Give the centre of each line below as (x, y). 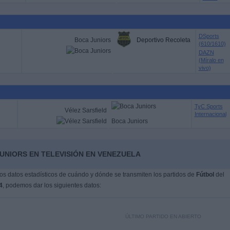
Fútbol (205, 175)
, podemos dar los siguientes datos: (52, 185)
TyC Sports (208, 106)
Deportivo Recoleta (163, 40)
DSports (209, 36)
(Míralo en (211, 60)
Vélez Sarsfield (85, 110)
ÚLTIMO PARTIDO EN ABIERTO (163, 216)
